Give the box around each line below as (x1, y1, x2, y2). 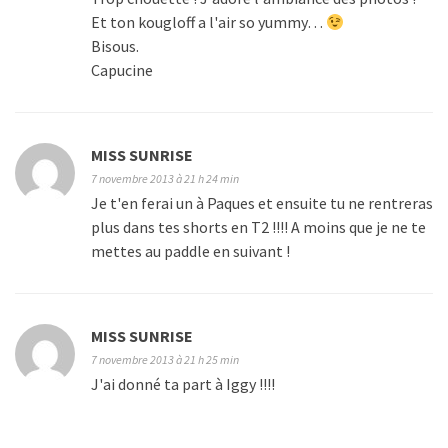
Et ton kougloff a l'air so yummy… (91, 12, 326, 33)
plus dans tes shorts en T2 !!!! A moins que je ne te (91, 217, 426, 238)
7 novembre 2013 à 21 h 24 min (91, 171, 239, 187)
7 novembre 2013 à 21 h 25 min (91, 352, 239, 368)
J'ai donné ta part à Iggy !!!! (91, 374, 275, 395)
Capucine (91, 60, 153, 81)
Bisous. (91, 36, 139, 57)
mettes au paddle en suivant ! (91, 241, 290, 262)
